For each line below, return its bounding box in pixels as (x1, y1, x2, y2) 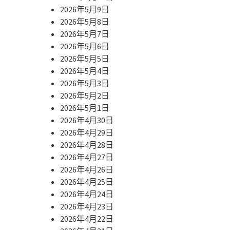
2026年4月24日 (60, 188, 113, 199)
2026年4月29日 (60, 127, 113, 138)
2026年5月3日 (60, 78, 109, 88)
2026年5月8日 (60, 16, 109, 27)
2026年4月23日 (60, 201, 113, 212)
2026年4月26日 (60, 164, 113, 175)
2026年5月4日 (60, 65, 109, 76)
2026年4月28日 (60, 139, 113, 150)
